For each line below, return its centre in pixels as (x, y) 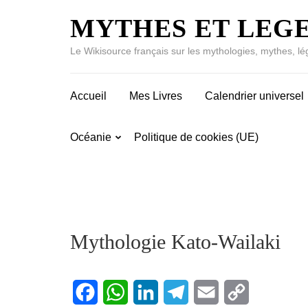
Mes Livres (156, 96)
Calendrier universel (254, 96)
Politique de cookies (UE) (196, 137)
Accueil (88, 96)
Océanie (91, 137)
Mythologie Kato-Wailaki (175, 242)
